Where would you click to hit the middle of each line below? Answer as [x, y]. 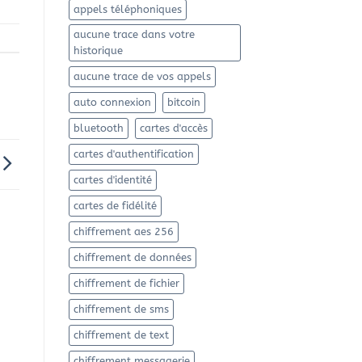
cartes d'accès [173, 128]
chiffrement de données [132, 258]
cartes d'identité [112, 180]
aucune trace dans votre [134, 35]
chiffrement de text [121, 335]
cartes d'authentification [133, 154]
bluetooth [98, 128]
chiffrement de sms [121, 309]
